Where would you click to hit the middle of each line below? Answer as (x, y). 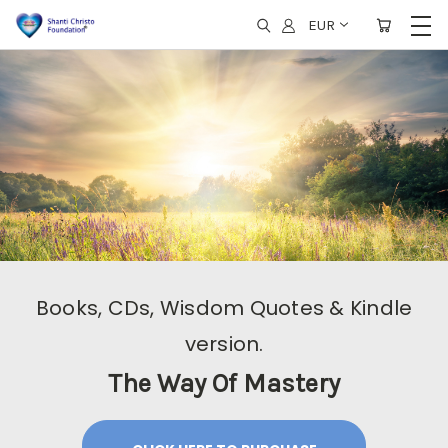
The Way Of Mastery (224, 383)
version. (224, 343)
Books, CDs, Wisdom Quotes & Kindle (224, 307)
